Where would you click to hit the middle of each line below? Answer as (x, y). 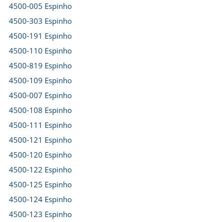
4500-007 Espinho (40, 95)
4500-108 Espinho (40, 110)
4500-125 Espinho (40, 184)
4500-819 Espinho (40, 65)
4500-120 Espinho (40, 155)
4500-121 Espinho (40, 140)
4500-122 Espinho (40, 169)
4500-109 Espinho (40, 80)
